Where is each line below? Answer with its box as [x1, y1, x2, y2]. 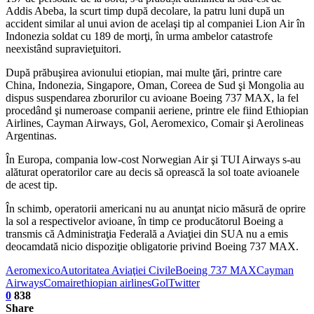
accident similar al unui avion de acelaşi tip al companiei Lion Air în [6, 17, 305, 29]
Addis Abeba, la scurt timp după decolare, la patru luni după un [6, 4, 285, 17]
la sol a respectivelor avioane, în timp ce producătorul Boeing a [6, 214, 283, 227]
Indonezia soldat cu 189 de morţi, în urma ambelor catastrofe [6, 29, 273, 42]
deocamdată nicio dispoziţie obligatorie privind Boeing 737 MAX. [6, 240, 299, 252]
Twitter [168, 276, 200, 289]
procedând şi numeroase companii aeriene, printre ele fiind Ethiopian [6, 104, 308, 116]
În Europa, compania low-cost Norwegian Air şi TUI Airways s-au [6, 153, 301, 165]
